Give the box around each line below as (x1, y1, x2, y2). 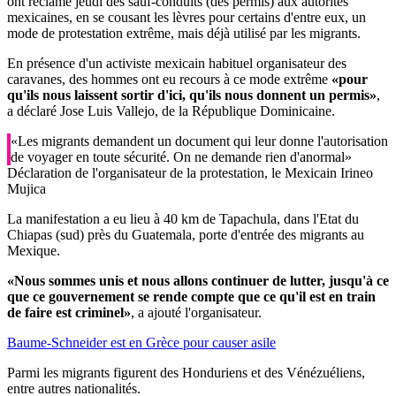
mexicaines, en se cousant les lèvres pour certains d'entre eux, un (7, 9, 366, 25)
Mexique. (7, 242, 60, 258)
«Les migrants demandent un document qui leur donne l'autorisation (11, 133, 388, 148)
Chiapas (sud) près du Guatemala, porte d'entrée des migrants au (7, 226, 364, 242)
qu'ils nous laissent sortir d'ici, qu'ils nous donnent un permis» (7, 87, 377, 103)
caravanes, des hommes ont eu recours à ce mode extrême (7, 71, 331, 87)
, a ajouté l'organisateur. (131, 304, 262, 320)
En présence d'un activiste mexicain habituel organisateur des (7, 55, 346, 71)
